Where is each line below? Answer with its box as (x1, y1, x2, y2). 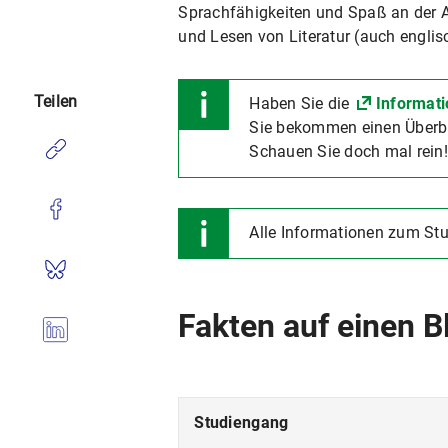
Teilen (33, 92, 78, 111)
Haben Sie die (249, 94, 354, 113)
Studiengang (194, 413, 289, 432)
